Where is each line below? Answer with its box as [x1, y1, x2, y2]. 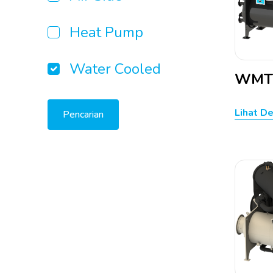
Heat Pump [69, 23, 143, 42]
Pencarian [63, 108, 104, 121]
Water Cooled [69, 59, 161, 79]
